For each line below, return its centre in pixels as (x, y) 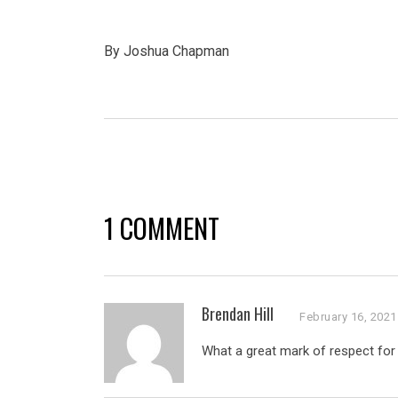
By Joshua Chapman (167, 51)
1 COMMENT (162, 228)
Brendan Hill (238, 314)
